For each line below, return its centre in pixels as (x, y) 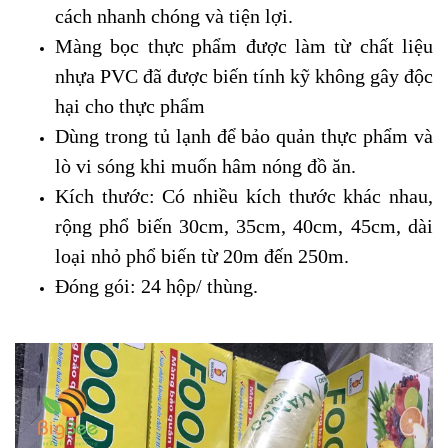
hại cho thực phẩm (130, 106)
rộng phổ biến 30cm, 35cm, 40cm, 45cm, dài (244, 226)
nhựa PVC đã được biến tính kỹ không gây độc (244, 76)
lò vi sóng (97, 166)
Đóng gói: (98, 286)
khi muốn (181, 166)
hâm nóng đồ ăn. (289, 166)
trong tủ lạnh (157, 136)
